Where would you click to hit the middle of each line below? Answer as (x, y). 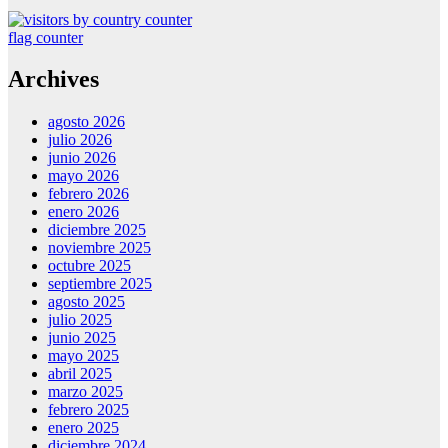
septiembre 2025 (100, 284)
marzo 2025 (85, 392)
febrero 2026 (88, 194)
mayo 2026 (83, 176)
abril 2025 (80, 374)
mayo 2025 (83, 356)
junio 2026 (82, 158)
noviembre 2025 (99, 248)
